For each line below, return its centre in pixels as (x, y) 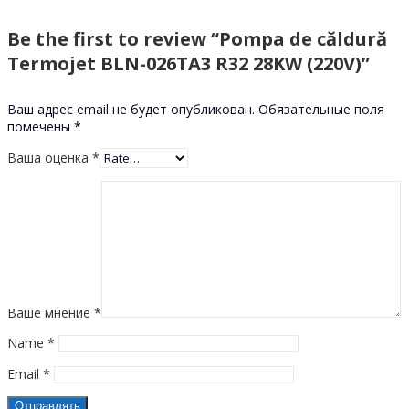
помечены (41, 126)
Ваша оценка (50, 157)
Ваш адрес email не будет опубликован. (131, 109)
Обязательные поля (321, 109)
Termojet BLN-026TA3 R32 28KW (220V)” (189, 64)
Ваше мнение (51, 312)
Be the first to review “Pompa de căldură (197, 39)
